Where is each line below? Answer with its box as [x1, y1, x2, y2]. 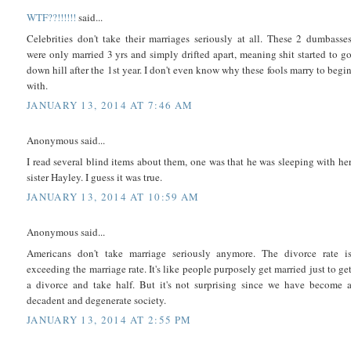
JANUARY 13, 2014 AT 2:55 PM [27, 313, 192, 327]
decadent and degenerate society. [27, 292, 166, 307]
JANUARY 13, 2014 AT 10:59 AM [27, 190, 200, 204]
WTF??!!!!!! [27, 10, 76, 25]
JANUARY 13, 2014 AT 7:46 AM [27, 98, 194, 113]
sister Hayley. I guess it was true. [27, 169, 162, 184]
